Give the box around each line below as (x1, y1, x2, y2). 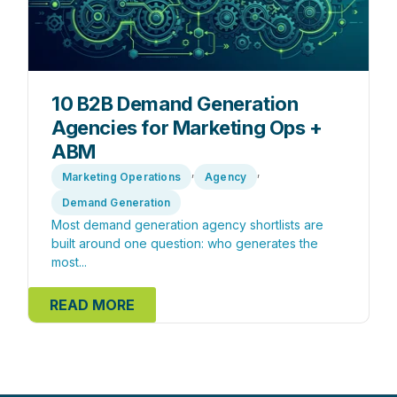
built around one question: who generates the (51, 236, 318, 251)
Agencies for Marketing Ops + (51, 116, 323, 139)
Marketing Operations (62, 170, 181, 183)
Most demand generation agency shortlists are (51, 217, 323, 232)
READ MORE (50, 296, 135, 314)
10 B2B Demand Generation (51, 92, 299, 115)
